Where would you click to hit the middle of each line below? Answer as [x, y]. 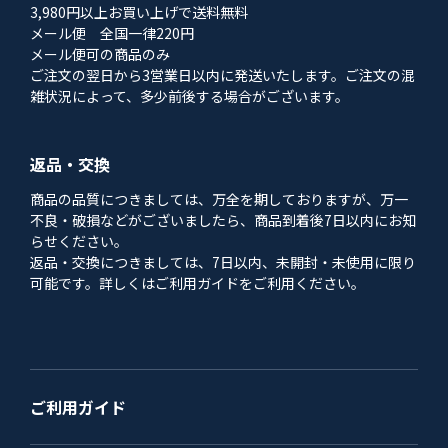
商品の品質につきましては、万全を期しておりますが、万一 [219, 199]
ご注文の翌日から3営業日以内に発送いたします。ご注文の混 [222, 75]
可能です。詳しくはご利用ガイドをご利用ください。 [197, 283]
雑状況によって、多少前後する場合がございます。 [189, 96]
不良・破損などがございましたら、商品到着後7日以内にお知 [223, 220]
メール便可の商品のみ [100, 54]
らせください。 [79, 241]
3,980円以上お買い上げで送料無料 [139, 12]
